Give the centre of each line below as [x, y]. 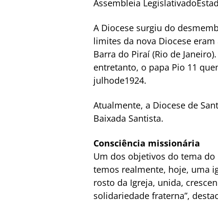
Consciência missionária [147, 143]
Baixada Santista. [128, 118]
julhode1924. [120, 80]
